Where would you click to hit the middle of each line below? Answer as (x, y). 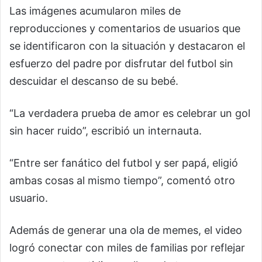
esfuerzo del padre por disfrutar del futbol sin (121, 63)
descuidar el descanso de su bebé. (94, 81)
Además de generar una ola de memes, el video (126, 230)
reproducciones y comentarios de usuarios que (125, 28)
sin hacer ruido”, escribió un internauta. (106, 130)
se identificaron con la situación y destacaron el (127, 46)
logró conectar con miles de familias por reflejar (127, 247)
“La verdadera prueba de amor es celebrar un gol (130, 113)
